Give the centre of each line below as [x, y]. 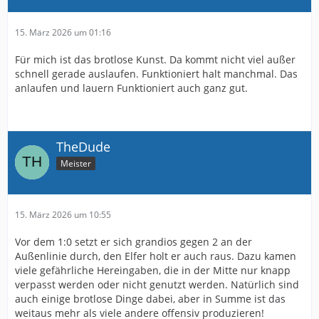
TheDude [83, 146]
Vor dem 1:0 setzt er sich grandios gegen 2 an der [134, 241]
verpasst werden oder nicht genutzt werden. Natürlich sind [157, 284]
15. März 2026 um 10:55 [63, 214]
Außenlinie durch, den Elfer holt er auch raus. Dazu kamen [156, 256]
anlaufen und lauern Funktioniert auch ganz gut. [131, 88]
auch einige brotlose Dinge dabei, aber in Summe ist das [150, 298]
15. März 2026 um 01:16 [63, 32]
